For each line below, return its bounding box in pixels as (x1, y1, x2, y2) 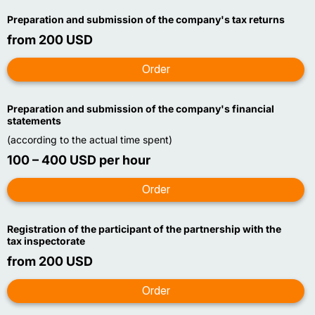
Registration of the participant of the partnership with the (7, 223, 281, 235)
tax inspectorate (7, 235, 85, 247)
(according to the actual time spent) (7, 134, 172, 146)
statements (7, 115, 61, 127)
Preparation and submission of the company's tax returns (7, 13, 285, 25)
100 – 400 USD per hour (7, 153, 150, 167)
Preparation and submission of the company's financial (7, 103, 274, 115)
